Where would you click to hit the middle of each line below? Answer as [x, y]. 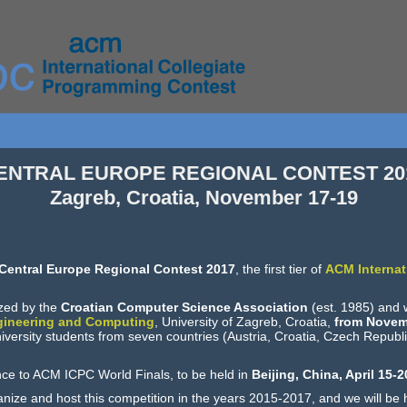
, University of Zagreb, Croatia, [244, 322]
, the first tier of [280, 269]
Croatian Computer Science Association [184, 307]
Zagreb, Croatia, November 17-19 [203, 198]
